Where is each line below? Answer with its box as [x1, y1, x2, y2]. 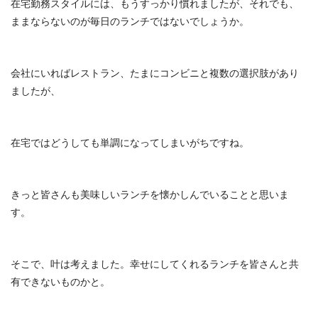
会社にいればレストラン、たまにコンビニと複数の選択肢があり [11, 67, 299, 79]
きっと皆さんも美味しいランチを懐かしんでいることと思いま [11, 188, 289, 201]
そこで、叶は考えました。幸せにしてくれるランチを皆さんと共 [11, 258, 299, 270]
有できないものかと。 [11, 275, 110, 288]
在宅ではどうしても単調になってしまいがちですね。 [11, 136, 249, 149]
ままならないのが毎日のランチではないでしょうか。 [11, 15, 249, 28]
